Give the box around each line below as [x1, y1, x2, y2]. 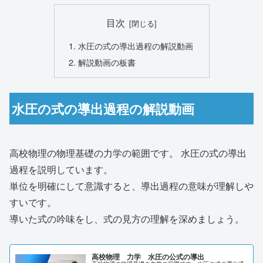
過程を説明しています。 [9, 163, 113, 177]
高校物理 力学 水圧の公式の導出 [92, 251, 205, 262]
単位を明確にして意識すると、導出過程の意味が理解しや [9, 179, 254, 193]
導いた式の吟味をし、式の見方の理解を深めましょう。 [9, 212, 244, 226]
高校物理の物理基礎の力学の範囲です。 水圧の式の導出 [9, 146, 247, 160]
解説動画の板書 [77, 55, 136, 68]
